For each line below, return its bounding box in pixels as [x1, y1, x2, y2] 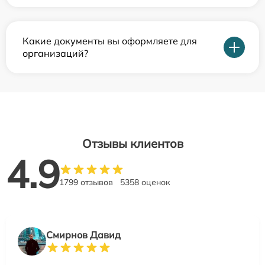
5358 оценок [120, 176, 170, 188]
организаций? [22, 47, 88, 59]
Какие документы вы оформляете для [22, 34, 197, 47]
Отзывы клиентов [82, 135, 183, 151]
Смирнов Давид [46, 228, 121, 241]
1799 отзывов [59, 176, 113, 188]
